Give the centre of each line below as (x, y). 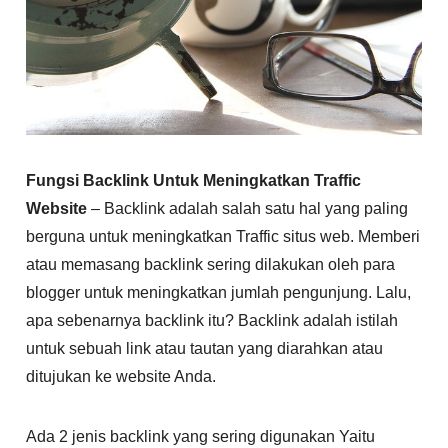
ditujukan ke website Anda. (121, 376)
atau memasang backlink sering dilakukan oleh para (211, 264)
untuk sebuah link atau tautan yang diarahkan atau (205, 348)
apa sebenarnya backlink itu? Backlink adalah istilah (212, 320)
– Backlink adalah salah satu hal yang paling (248, 208)
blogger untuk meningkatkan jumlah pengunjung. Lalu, (219, 292)
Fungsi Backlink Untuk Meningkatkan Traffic (194, 180)
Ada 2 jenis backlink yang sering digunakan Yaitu (201, 436)
